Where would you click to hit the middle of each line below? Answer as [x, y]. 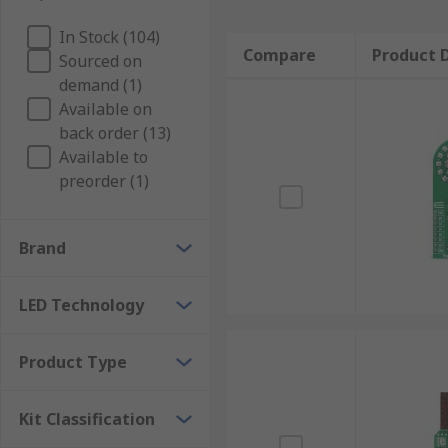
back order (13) [115, 133]
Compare [279, 55]
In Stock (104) [109, 37]
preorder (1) [104, 181]
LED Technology [81, 305]
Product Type [73, 362]
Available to [103, 157]
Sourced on [100, 61]
